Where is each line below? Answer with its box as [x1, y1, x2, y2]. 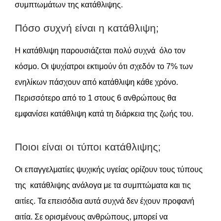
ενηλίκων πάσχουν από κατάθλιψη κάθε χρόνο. [15, 77, 178, 86]
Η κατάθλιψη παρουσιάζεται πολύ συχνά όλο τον [15, 46, 185, 55]
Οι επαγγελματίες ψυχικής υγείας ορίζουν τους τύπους [15, 165, 203, 174]
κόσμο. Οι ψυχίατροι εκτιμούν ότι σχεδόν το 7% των [15, 62, 193, 71]
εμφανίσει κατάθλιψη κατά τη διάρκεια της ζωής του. [15, 109, 193, 118]
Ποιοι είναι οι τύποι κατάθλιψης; [15, 141, 161, 152]
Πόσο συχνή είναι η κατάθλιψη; [15, 22, 159, 34]
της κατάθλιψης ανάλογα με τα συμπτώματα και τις [15, 181, 191, 189]
